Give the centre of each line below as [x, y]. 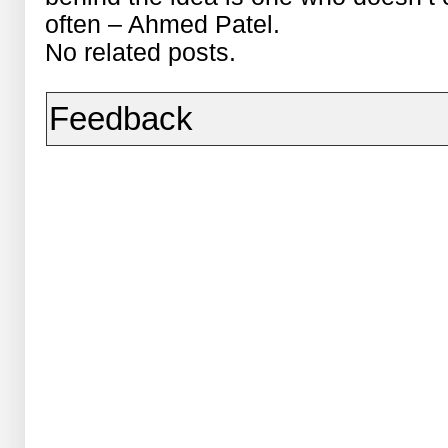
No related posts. [141, 52]
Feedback [121, 118]
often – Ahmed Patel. [163, 24]
